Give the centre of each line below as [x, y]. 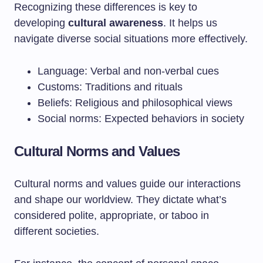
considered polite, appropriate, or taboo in [112, 215]
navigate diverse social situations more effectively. [131, 39]
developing [41, 23]
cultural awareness [116, 23]
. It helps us [190, 23]
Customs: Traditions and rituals [110, 87]
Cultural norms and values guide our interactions [127, 184]
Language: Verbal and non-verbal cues [128, 71]
